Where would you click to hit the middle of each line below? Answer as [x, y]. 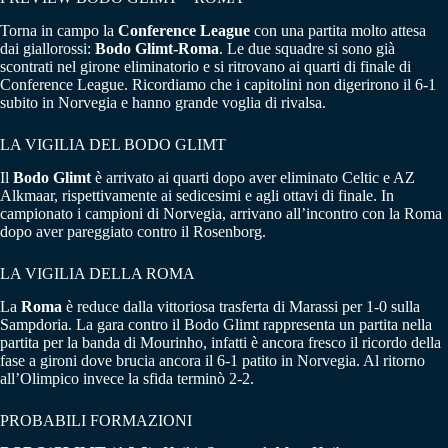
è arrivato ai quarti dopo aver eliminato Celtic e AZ [253, 177]
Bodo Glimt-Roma [157, 49]
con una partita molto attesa [338, 31]
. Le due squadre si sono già [307, 49]
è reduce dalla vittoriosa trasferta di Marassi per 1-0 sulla [241, 306]
